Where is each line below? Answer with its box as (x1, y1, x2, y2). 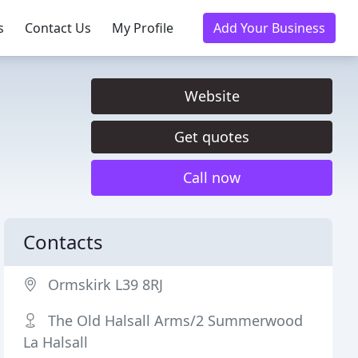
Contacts (23, 229, 104, 255)
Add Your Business (213, 19, 325, 37)
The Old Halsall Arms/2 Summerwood (48, 311, 304, 330)
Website (184, 86, 240, 105)
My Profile (112, 19, 173, 37)
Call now (183, 168, 241, 187)
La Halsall (23, 332, 89, 352)
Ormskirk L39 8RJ (48, 275, 164, 294)
